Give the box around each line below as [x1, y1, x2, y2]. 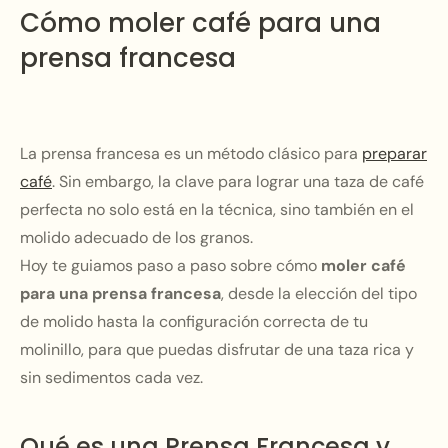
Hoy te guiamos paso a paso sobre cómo [20, 255, 321, 276]
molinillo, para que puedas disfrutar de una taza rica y [20, 339, 414, 360]
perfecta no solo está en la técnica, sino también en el [20, 199, 414, 220]
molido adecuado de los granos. [20, 227, 253, 248]
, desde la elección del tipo [221, 283, 417, 304]
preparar [362, 143, 427, 164]
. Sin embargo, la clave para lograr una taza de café [52, 171, 424, 192]
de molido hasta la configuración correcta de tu [20, 311, 368, 332]
